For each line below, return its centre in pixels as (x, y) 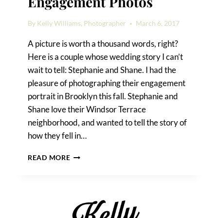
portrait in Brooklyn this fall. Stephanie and (103, 96)
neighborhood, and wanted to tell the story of (108, 123)
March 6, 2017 (158, 24)
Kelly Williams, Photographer (82, 24)
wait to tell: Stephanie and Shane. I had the (102, 70)
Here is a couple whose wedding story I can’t (106, 57)
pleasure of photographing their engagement (107, 83)
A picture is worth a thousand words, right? (104, 44)
